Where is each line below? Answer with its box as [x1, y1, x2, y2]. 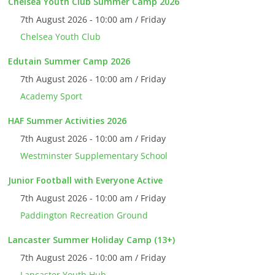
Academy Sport [20, 90, 83, 103]
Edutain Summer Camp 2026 [8, 55, 131, 68]
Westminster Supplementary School [20, 150, 168, 162]
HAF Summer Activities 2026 [8, 115, 127, 127]
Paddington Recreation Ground [20, 209, 149, 222]
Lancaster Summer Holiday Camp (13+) [8, 234, 176, 246]
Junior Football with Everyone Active [8, 174, 163, 187]
